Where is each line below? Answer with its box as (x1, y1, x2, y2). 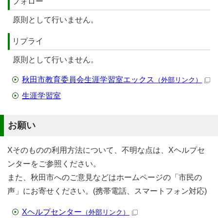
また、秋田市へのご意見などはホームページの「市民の (7, 173, 202, 182)
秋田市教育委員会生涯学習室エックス (22, 75, 154, 84)
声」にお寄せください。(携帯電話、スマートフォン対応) (7, 187, 207, 195)
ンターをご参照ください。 (7, 160, 101, 168)
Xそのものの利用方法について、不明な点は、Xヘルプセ (7, 146, 205, 154)
